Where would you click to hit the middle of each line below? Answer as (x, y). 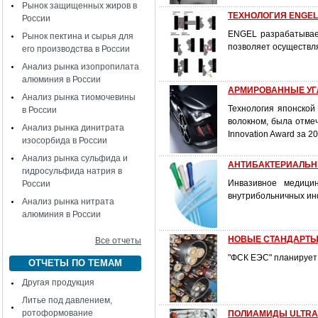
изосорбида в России (65, 141)
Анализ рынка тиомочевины (79, 97)
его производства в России (76, 49)
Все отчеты (118, 241)
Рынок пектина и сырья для (78, 36)
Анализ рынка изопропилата (81, 67)
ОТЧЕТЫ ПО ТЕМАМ (75, 263)
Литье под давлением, (67, 300)
